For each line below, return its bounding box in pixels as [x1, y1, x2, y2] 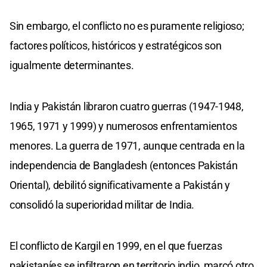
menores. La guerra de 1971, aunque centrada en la [10, 139, 245, 152]
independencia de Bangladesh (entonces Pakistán [10, 159, 238, 172]
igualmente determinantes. [10, 58, 134, 72]
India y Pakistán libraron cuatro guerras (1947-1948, [10, 100, 244, 113]
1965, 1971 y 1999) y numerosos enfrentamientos [10, 119, 237, 132]
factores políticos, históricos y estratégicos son [10, 39, 222, 52]
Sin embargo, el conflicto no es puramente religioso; [10, 19, 244, 32]
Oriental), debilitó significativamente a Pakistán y [10, 178, 230, 191]
